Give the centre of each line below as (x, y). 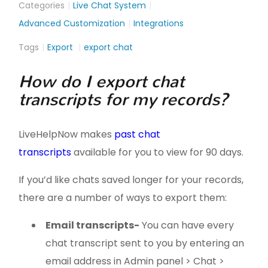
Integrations (159, 23)
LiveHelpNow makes (67, 134)
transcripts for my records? (124, 99)
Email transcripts (90, 225)
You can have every (187, 225)
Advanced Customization (72, 23)
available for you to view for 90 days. (158, 152)
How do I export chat (102, 81)
